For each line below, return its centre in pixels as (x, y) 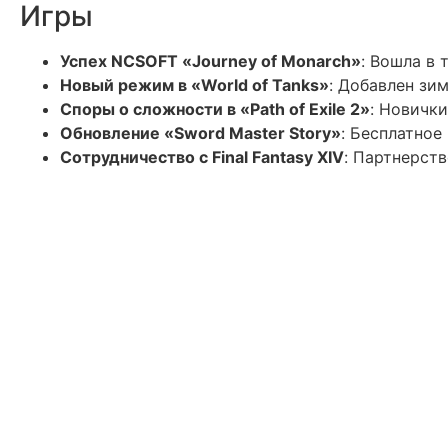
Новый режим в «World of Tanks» (194, 85)
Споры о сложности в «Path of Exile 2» (215, 109)
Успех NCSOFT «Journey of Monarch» (210, 61)
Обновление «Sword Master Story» (200, 133)
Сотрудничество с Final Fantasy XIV (202, 157)
